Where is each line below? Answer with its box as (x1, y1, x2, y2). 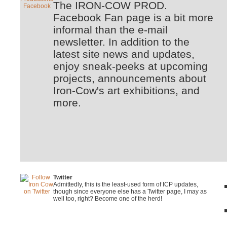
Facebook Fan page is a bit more (53, 12, 213, 23)
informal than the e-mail (53, 24, 168, 35)
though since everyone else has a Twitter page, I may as (53, 188, 207, 195)
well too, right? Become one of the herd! (53, 195, 162, 202)
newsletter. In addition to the (53, 36, 190, 48)
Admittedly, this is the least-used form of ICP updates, (53, 181, 198, 188)
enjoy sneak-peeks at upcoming (53, 60, 208, 72)
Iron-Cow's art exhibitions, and (53, 85, 200, 96)
